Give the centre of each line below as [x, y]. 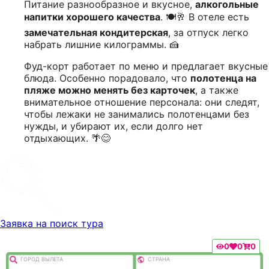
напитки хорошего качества [92, 17]
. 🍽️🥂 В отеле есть [205, 17]
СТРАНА [159, 259]
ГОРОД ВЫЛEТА [42, 259]
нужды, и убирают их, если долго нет [113, 126]
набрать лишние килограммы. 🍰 [101, 44]
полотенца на [223, 78]
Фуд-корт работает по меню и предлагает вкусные [146, 66]
